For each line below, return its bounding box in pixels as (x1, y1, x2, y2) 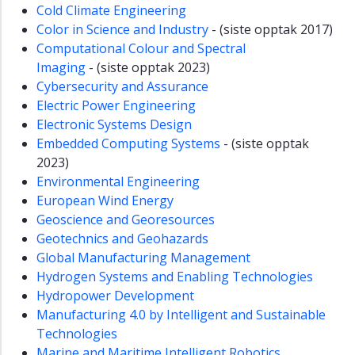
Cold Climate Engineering (36, 2, 186, 20)
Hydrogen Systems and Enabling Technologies (36, 268, 313, 286)
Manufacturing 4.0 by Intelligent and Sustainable (36, 306, 326, 324)
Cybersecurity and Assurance (36, 78, 208, 96)
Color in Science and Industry (36, 21, 208, 39)
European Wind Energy (36, 192, 174, 210)
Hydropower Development (36, 287, 194, 305)
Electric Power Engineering (36, 97, 196, 115)
